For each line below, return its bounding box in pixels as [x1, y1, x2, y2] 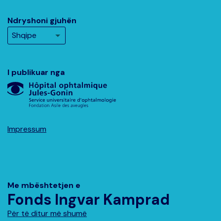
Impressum [7, 124, 46, 135]
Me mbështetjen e [7, 180, 80, 191]
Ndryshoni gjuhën [7, 15, 76, 26]
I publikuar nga [7, 67, 65, 78]
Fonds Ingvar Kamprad [7, 190, 170, 210]
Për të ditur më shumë [7, 208, 87, 219]
